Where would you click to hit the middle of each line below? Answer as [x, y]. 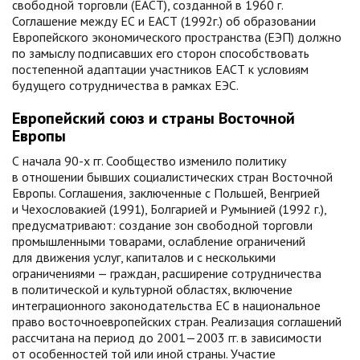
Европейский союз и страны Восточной [153, 118]
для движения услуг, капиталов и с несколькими [144, 257]
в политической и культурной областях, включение [152, 289]
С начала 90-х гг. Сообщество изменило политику [149, 161]
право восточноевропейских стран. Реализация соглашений [177, 321]
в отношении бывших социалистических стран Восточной [172, 177]
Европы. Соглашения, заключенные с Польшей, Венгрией [166, 193]
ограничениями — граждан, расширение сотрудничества [167, 273]
